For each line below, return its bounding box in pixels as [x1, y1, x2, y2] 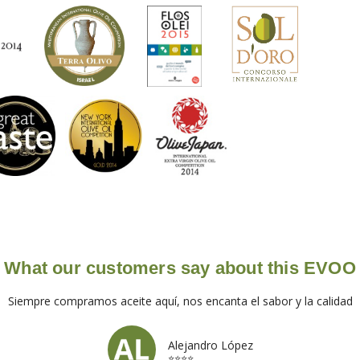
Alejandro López [167, 337, 253, 353]
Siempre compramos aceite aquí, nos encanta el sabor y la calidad [7, 292, 353, 309]
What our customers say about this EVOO [4, 257, 356, 278]
